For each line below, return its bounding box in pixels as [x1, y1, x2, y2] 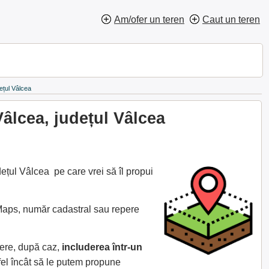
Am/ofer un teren [114, 14, 184, 25]
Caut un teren [202, 14, 260, 25]
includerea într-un [62, 242, 142, 252]
